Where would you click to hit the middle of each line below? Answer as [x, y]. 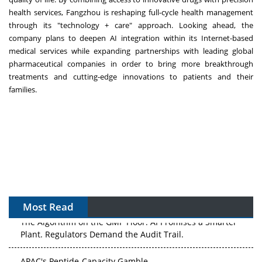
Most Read [48, 206]
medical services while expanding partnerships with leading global [131, 51]
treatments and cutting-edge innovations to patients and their [131, 76]
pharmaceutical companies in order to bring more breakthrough [131, 63]
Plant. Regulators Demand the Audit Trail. [102, 233]
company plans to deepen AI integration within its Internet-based [131, 38]
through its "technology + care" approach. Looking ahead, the [131, 25]
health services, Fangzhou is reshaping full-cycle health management [131, 12]
